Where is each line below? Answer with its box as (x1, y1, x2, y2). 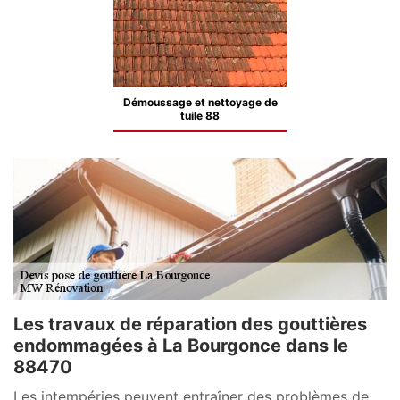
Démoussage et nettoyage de (122, 96, 278, 109)
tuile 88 (180, 109, 220, 122)
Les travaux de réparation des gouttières (13, 312, 367, 335)
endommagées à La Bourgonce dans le (13, 334, 348, 356)
